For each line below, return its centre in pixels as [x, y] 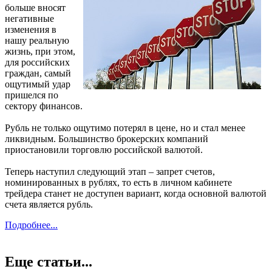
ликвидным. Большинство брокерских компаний [107, 139]
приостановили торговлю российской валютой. [104, 150]
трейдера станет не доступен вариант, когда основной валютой [136, 194]
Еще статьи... [49, 262]
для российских [37, 63]
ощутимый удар [38, 84]
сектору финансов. [44, 106]
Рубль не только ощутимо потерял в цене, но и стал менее [125, 128]
